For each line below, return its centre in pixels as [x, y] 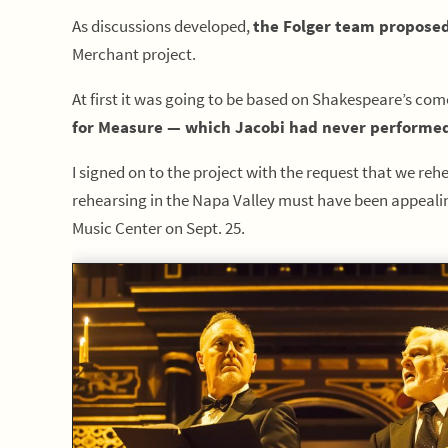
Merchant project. [134, 54]
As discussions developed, [162, 26]
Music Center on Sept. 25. [158, 228]
